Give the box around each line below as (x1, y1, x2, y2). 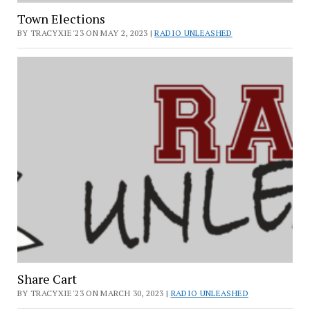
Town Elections (17, 10, 105, 27)
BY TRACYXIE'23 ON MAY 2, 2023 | (17, 27, 155, 38)
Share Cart (17, 271, 77, 288)
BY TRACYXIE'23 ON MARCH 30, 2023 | (17, 288, 171, 299)
